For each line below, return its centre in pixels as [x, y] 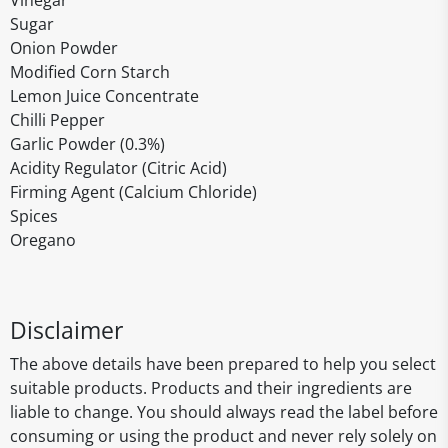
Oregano [43, 240]
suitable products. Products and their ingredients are [211, 388]
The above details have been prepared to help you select [223, 364]
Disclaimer [66, 330]
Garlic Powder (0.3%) [87, 144]
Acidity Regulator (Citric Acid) [118, 168]
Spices [34, 216]
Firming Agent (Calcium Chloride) [133, 192]
